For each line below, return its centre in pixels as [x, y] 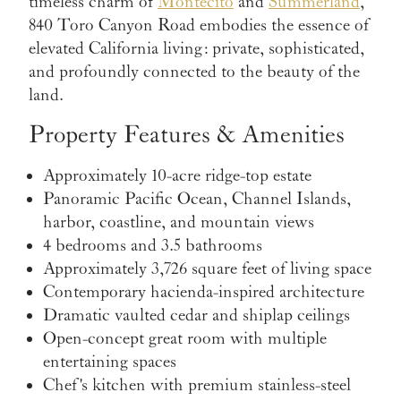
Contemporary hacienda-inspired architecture [204, 292]
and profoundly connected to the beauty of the [194, 72]
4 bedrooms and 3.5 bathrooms [153, 246]
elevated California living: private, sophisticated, [196, 49]
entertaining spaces [110, 362]
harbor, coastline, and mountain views [179, 222]
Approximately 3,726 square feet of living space [207, 269]
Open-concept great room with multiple [185, 339]
